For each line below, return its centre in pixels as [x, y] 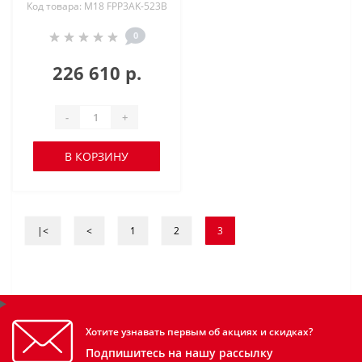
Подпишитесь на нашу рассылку [179, 352]
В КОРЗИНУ [97, 156]
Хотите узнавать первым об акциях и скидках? [199, 331]
